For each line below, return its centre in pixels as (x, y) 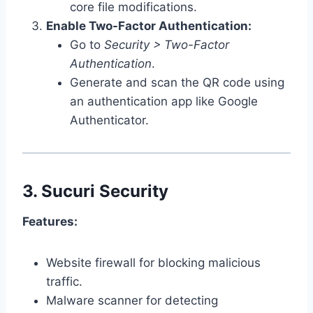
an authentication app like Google (164, 101)
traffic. (64, 281)
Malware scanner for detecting (132, 300)
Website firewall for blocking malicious (153, 262)
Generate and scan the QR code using (177, 82)
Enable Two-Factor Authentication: (149, 26)
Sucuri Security (105, 191)
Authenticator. (109, 120)
